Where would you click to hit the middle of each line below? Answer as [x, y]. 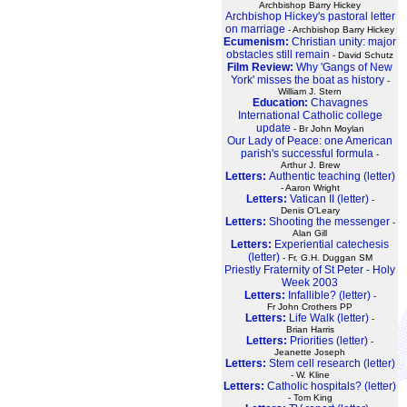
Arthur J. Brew [310, 164]
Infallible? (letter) [329, 295]
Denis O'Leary [310, 210]
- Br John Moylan [327, 128]
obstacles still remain [278, 54]
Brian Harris [310, 329]
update [273, 128]
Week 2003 [310, 282]
